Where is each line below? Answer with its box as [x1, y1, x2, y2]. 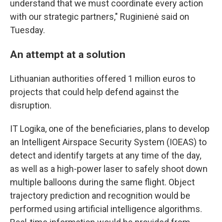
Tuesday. [10, 25, 45, 35]
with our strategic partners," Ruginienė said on [10, 11, 189, 22]
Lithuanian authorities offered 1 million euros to [10, 73, 195, 84]
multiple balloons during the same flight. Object [10, 177, 195, 187]
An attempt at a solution [10, 48, 125, 60]
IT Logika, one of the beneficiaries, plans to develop [10, 123, 210, 134]
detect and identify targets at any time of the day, [10, 150, 201, 161]
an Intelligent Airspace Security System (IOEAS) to [10, 137, 207, 147]
